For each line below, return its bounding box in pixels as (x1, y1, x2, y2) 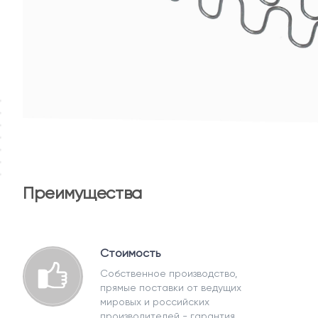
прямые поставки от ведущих (100, 282, 241, 293)
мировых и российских (100, 296, 209, 307)
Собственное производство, (100, 268, 237, 279)
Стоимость (100, 246, 160, 260)
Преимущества (23, 183, 142, 203)
